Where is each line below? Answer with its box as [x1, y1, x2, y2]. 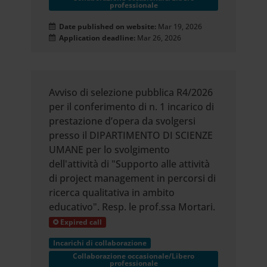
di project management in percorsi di [49, 172, 216, 185]
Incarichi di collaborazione [53, 238, 147, 248]
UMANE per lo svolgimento [49, 143, 170, 156]
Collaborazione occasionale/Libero [73, 251, 194, 261]
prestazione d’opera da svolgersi [49, 114, 196, 128]
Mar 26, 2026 [135, 33, 182, 43]
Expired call [58, 217, 103, 227]
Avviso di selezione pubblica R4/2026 [49, 86, 213, 99]
